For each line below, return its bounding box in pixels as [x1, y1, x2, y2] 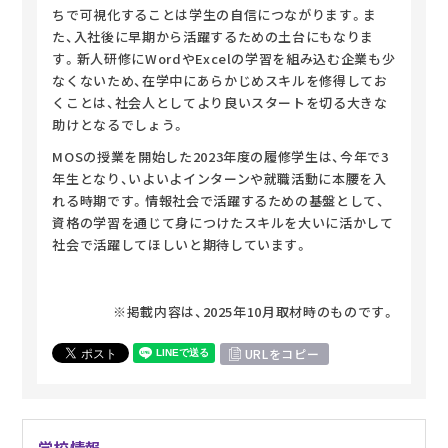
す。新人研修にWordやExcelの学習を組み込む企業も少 [52, 48, 396, 68]
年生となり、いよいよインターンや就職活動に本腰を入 [52, 168, 387, 188]
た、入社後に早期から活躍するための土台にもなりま [52, 26, 375, 46]
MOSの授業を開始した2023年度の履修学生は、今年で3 [52, 146, 389, 166]
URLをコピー [244, 344, 320, 363]
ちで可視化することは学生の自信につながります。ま [52, 4, 378, 24]
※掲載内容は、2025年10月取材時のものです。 [112, 301, 396, 321]
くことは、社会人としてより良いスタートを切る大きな [52, 92, 388, 112]
